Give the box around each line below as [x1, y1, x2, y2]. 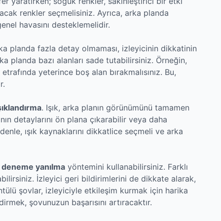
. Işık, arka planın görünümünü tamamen [41, 102, 189, 112]
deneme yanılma [1, 161, 65, 172]
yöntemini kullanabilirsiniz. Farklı [65, 161, 188, 172]
